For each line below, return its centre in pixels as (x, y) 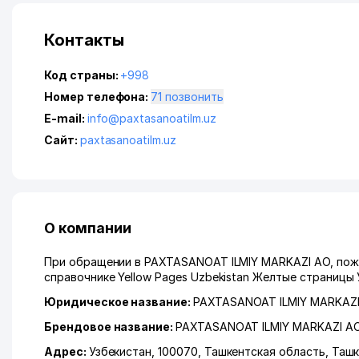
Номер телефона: (98, 97)
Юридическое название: (119, 302)
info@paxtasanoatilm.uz (151, 118)
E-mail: (66, 118)
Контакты (84, 40)
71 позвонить (194, 97)
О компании (88, 228)
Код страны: (83, 75)
